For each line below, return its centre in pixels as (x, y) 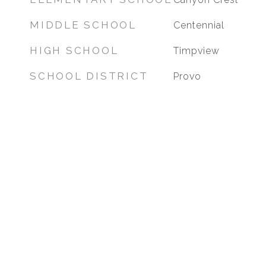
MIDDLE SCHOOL (83, 25)
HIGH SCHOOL (74, 50)
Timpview (196, 51)
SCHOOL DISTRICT (89, 76)
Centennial (199, 25)
